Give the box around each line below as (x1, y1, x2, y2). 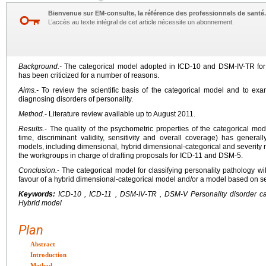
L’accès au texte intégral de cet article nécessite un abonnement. (48, 18, 234, 26)
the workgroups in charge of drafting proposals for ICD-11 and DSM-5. (18, 151, 243, 160)
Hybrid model (18, 199, 62, 207)
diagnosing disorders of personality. (18, 95, 133, 103)
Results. (18, 125, 45, 133)
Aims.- (18, 86, 39, 94)
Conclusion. (18, 166, 57, 175)
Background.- (18, 62, 62, 71)
